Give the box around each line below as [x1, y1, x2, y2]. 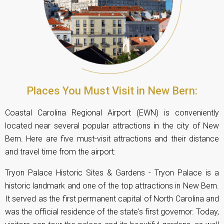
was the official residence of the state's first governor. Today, [5, 206, 219, 216]
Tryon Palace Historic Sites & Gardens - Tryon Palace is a [5, 167, 219, 177]
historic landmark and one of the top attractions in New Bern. [5, 180, 219, 190]
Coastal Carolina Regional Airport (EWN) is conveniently [5, 107, 219, 117]
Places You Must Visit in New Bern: [26, 84, 197, 97]
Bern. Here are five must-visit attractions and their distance [5, 133, 219, 143]
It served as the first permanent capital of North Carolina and [5, 193, 219, 203]
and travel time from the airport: [5, 146, 115, 156]
